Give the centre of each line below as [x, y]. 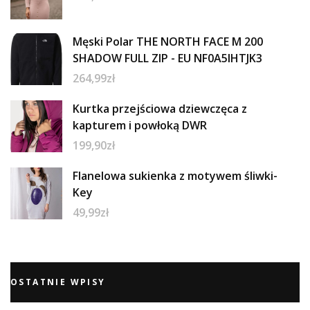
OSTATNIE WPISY [58, 282]
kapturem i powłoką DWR [140, 125]
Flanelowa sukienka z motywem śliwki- [175, 175]
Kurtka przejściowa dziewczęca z [160, 108]
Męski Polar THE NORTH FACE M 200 [168, 41]
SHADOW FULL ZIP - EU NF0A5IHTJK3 [167, 58]
